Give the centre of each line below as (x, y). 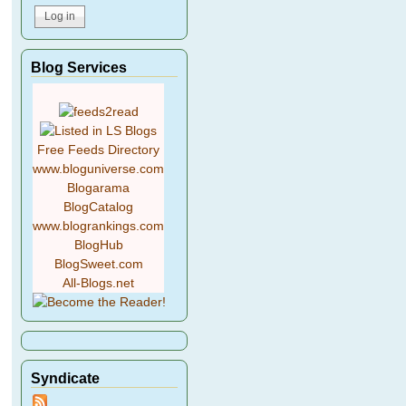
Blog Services (79, 67)
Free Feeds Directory (99, 150)
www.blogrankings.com (99, 226)
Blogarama (99, 188)
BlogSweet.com (98, 264)
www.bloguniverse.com (99, 169)
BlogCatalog (99, 207)
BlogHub (98, 245)
